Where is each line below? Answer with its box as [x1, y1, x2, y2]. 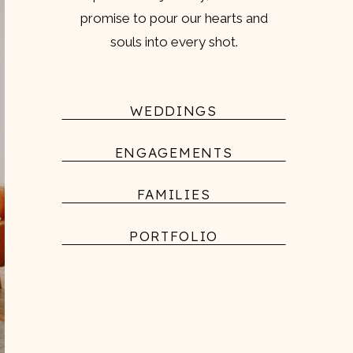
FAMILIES [136, 186, 211, 203]
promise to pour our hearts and [80, 10, 268, 26]
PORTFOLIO [128, 228, 219, 244]
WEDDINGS [130, 102, 217, 119]
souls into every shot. [110, 34, 238, 50]
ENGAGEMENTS [114, 144, 233, 161]
